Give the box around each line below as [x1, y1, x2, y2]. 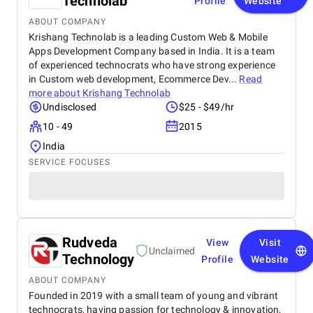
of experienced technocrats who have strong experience [29, 59, 276, 71]
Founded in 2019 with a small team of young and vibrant [29, 290, 279, 301]
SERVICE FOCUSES [29, 157, 110, 167]
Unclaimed [148, 245, 196, 256]
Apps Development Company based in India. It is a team [29, 45, 275, 57]
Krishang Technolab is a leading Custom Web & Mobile [29, 31, 268, 43]
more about [29, 87, 82, 99]
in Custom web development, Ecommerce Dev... [29, 73, 240, 85]
